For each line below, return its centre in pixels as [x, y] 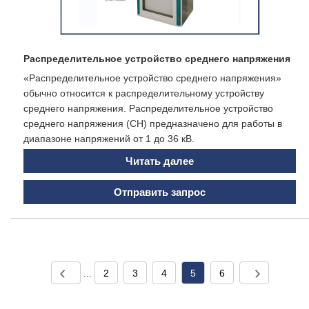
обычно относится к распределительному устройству [144, 93]
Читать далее [160, 161]
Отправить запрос [160, 192]
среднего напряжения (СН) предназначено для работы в [153, 124]
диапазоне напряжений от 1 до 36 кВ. [109, 139]
